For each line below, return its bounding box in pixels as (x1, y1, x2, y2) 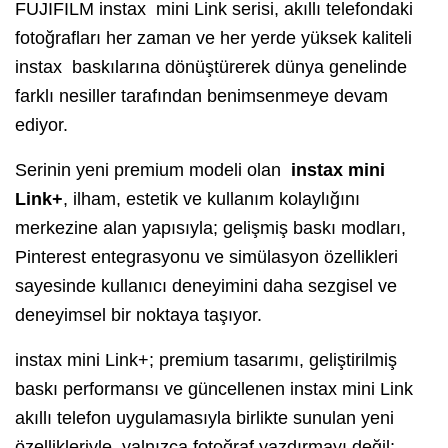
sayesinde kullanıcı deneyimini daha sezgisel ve (15, 276, 397, 297)
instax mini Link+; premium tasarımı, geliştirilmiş (15, 350, 397, 371)
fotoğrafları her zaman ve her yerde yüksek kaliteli (15, 28, 412, 49)
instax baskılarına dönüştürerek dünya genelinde (15, 57, 407, 78)
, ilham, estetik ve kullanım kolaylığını (63, 189, 360, 210)
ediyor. (15, 115, 68, 136)
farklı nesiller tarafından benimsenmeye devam (15, 86, 388, 107)
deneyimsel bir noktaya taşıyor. (15, 305, 262, 326)
